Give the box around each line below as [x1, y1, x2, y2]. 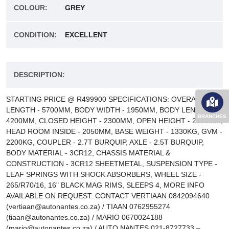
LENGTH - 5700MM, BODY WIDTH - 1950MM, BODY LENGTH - [6, 106, 215, 114]
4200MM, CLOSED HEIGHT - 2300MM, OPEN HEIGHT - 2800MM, [6, 117, 223, 125]
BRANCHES [198, 113, 226, 119]
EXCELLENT [65, 31, 107, 39]
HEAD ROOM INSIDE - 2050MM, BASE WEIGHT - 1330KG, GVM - [6, 127, 222, 135]
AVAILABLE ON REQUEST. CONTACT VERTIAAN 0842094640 [6, 192, 210, 200]
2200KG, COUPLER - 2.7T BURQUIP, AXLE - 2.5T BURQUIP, [6, 138, 204, 146]
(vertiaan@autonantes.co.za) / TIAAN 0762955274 [6, 202, 170, 211]
